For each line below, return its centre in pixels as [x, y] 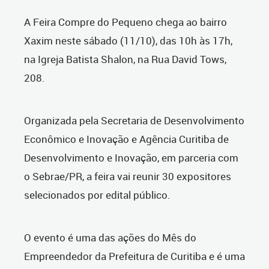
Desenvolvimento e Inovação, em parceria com [131, 158]
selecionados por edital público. [97, 195]
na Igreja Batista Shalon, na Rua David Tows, [125, 59]
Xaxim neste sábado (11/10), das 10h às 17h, [128, 41]
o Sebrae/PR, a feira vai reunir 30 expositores [128, 176]
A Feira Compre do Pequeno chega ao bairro [125, 22]
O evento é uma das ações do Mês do [110, 237]
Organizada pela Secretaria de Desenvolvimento [134, 120]
